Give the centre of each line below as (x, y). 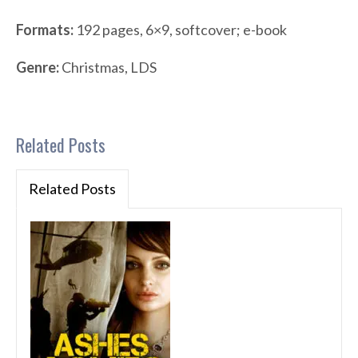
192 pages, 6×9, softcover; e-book (180, 30)
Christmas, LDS (108, 68)
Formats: (45, 30)
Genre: (38, 68)
